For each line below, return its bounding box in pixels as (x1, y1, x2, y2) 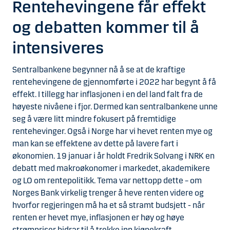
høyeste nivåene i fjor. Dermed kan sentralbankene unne (12, 101, 218, 111)
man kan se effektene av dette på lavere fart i (12, 138, 178, 148)
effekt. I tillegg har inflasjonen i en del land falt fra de (12, 89, 203, 99)
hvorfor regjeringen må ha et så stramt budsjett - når (12, 200, 205, 210)
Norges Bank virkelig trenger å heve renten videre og (12, 187, 204, 198)
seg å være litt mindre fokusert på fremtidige (12, 113, 176, 124)
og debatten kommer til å (12, 17, 199, 38)
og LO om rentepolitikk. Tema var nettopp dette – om (12, 175, 202, 185)
